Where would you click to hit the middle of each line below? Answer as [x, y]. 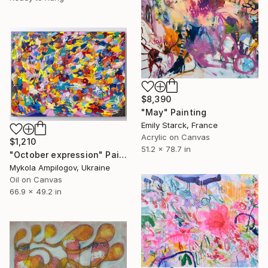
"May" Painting [174, 112]
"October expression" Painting [123, 155]
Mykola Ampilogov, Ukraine [60, 168]
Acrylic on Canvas [176, 137]
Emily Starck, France [179, 125]
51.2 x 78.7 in [166, 149]
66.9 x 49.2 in [36, 192]
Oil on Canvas [36, 180]
